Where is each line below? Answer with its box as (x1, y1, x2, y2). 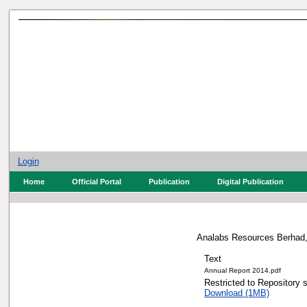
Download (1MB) (232, 287, 297, 298)
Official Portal (71, 177, 121, 186)
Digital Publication (217, 177, 284, 186)
